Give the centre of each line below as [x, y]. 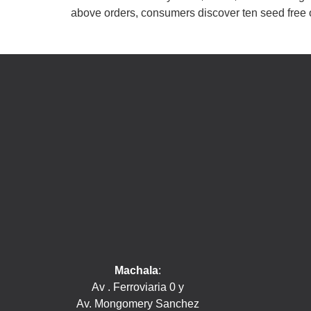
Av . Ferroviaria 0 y [138, 287]
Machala [137, 270]
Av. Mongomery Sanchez [138, 303]
